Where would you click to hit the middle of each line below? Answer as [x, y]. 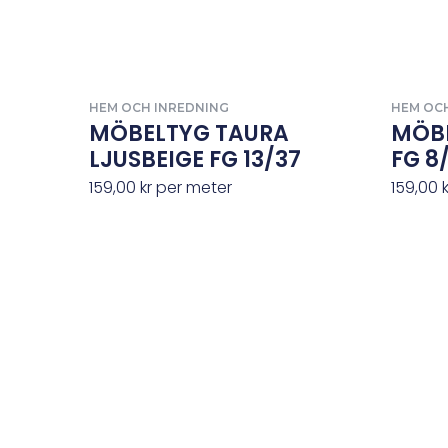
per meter [191, 187]
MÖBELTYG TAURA [188, 133]
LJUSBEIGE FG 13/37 [194, 159]
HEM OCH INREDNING [158, 107]
